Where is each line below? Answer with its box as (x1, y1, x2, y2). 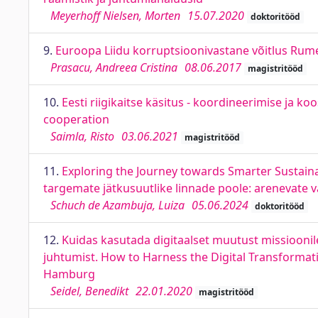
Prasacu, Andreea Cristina (50, 60, 177, 75)
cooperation (43, 111, 109, 127)
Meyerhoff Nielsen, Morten (50, 8, 180, 23)
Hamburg (43, 266, 95, 282)
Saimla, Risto (50, 128, 114, 144)
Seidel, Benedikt (50, 283, 128, 299)
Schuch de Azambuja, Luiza (50, 197, 185, 213)
